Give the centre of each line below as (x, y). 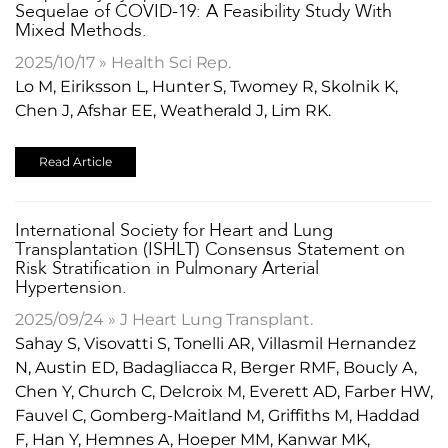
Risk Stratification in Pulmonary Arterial (167, 268)
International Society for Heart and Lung (174, 230)
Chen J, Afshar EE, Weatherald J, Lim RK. (173, 110)
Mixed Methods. (81, 30)
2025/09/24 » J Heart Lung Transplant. (164, 319)
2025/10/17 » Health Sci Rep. (123, 62)
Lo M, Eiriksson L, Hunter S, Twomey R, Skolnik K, (207, 86)
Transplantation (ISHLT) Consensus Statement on (210, 249)
